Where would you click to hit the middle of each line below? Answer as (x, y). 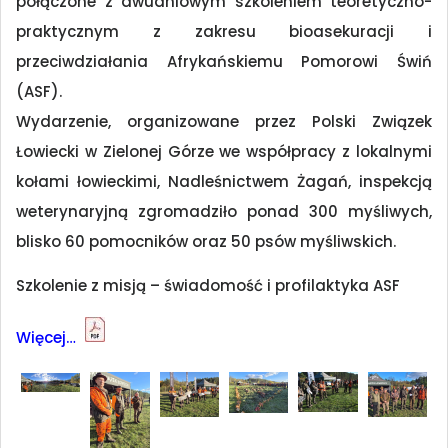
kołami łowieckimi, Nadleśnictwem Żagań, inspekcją (224, 182)
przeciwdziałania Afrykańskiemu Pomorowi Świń (224, 62)
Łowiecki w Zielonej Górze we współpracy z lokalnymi (224, 152)
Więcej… (46, 337)
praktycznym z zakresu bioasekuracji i (224, 32)
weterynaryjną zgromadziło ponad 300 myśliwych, (224, 212)
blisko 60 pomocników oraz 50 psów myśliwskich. (206, 242)
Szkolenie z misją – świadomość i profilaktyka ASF (208, 286)
